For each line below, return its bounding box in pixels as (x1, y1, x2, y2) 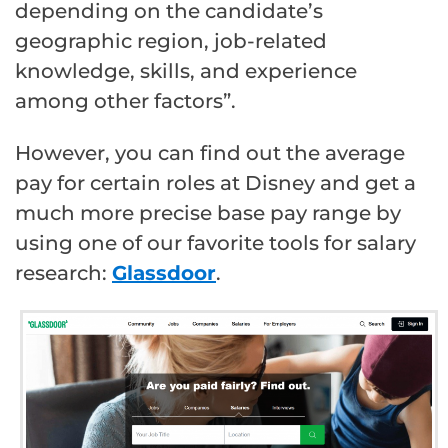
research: (15, 260, 112, 285)
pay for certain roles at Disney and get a (15, 170, 416, 195)
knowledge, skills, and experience (15, 58, 357, 83)
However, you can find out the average (15, 140, 405, 165)
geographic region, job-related (15, 28, 327, 53)
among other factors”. (15, 88, 236, 113)
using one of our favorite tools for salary (15, 230, 416, 255)
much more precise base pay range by (15, 200, 401, 225)
